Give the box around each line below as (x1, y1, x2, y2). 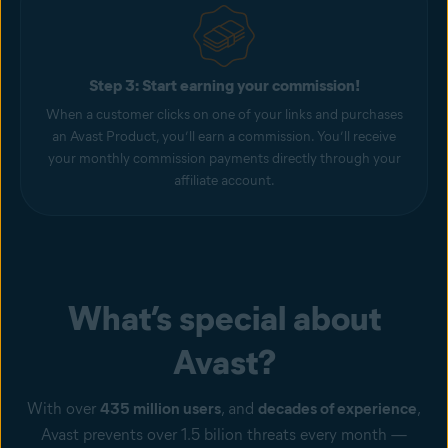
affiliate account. (173, 172, 275, 189)
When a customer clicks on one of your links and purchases (45, 106, 403, 123)
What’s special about (67, 297, 381, 339)
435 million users (100, 399, 221, 418)
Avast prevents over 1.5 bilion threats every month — (41, 425, 407, 444)
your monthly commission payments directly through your (47, 150, 401, 167)
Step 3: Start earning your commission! (88, 76, 360, 95)
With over (27, 399, 100, 418)
